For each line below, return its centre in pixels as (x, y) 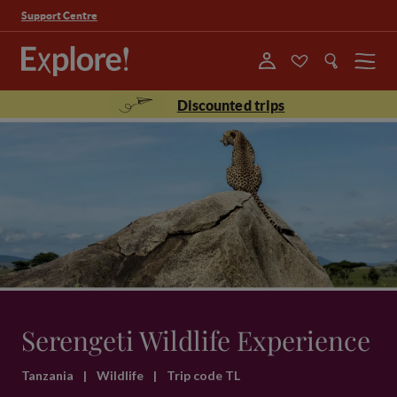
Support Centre (59, 15)
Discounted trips (231, 105)
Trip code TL (203, 375)
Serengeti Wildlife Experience (196, 340)
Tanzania (49, 375)
